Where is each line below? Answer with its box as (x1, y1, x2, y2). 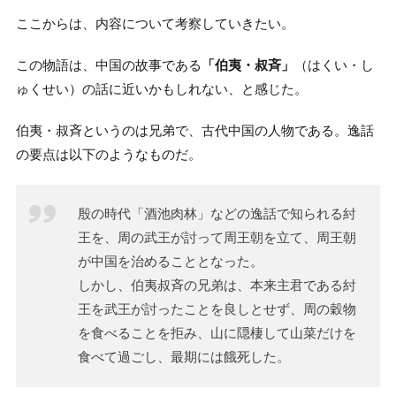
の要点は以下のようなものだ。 (15, 146, 202, 163)
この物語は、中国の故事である (15, 57, 202, 73)
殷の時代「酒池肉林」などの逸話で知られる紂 (77, 205, 356, 222)
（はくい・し (293, 57, 374, 73)
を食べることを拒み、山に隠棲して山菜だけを (77, 324, 356, 341)
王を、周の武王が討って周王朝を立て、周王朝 (77, 229, 356, 246)
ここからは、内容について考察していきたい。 (15, 15, 294, 32)
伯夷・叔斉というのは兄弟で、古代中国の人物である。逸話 (15, 122, 374, 139)
